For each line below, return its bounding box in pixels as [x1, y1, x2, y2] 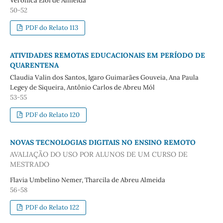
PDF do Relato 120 [24, 111, 80, 119]
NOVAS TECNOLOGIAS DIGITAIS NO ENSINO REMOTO [9, 138, 196, 147]
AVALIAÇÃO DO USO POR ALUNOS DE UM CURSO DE [9, 149, 188, 159]
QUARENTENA [9, 61, 59, 70]
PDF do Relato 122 [24, 203, 80, 212]
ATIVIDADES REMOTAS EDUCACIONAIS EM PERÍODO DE [9, 51, 205, 60]
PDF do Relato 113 [24, 23, 79, 32]
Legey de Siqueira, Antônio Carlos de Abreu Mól [9, 83, 155, 92]
